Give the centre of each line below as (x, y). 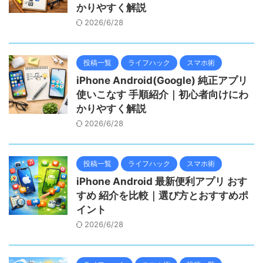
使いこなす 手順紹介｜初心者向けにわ (162, 95)
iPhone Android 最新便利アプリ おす (162, 181)
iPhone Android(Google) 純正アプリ (162, 80)
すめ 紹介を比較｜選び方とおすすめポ (162, 195)
